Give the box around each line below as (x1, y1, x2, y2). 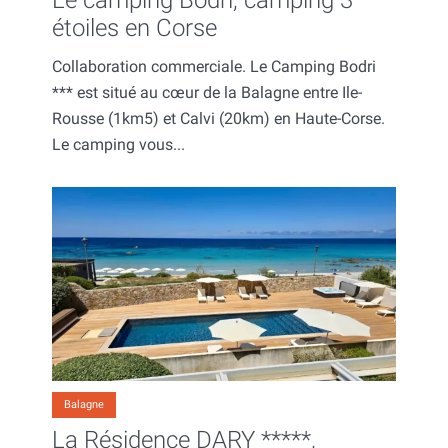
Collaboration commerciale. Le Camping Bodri (52, 56, 376, 76)
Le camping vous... (52, 134, 185, 154)
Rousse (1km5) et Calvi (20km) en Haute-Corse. (52, 108, 385, 128)
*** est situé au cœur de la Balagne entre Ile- (52, 82, 362, 102)
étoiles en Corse (52, 13, 217, 42)
